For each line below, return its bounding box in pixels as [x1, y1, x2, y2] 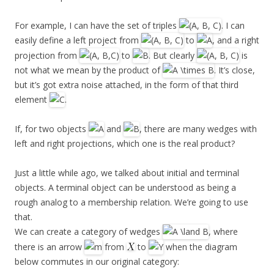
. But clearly [149, 49, 197, 61]
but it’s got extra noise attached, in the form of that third [15, 78, 239, 91]
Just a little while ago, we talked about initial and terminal [15, 167, 239, 179]
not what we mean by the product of [15, 64, 163, 76]
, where [209, 226, 238, 238]
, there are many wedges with [139, 123, 257, 135]
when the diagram [163, 240, 237, 253]
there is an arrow [15, 240, 84, 253]
